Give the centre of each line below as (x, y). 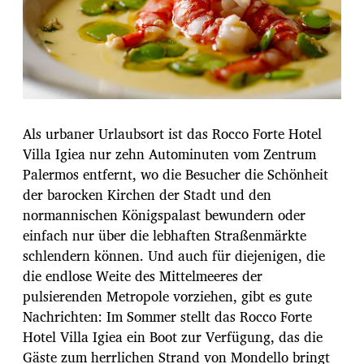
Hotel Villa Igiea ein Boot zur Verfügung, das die (173, 336)
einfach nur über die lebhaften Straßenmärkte (165, 235)
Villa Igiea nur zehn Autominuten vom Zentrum (169, 154)
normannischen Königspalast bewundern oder (164, 214)
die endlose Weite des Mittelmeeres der (143, 275)
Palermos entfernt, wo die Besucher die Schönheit (175, 174)
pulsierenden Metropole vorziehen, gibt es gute (167, 296)
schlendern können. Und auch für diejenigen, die (174, 255)
